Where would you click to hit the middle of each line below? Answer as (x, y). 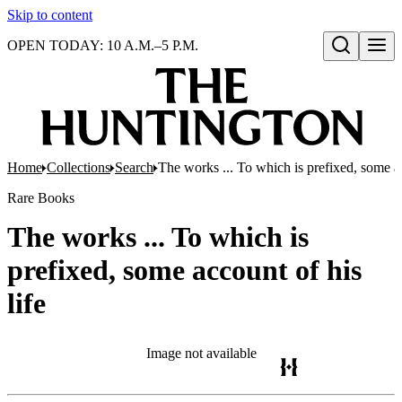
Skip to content (50, 15)
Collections (79, 167)
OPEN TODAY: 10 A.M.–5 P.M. (103, 45)
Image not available (201, 353)
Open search (363, 64)
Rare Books (41, 198)
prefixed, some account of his (184, 270)
